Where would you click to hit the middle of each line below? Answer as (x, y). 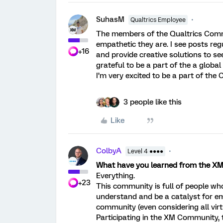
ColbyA (109, 151)
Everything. (115, 175)
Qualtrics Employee (158, 20)
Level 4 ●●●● (145, 151)
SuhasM (110, 19)
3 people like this (153, 102)
